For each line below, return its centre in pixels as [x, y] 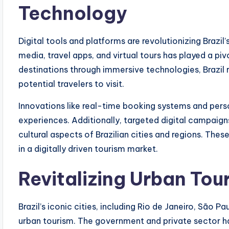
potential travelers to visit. [72, 84]
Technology [73, 13]
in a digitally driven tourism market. [88, 149]
